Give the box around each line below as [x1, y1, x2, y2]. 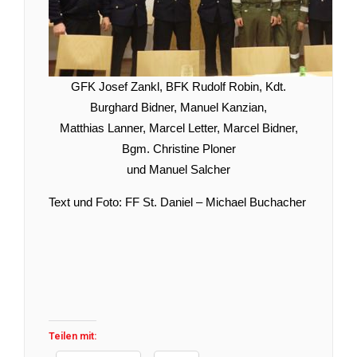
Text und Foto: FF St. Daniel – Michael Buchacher [49, 194, 306, 209]
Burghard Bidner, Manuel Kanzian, [90, 100, 267, 114]
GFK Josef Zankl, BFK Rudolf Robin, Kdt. [71, 79, 286, 93]
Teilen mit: [49, 330, 96, 342]
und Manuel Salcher [127, 162, 230, 176]
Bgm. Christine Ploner [121, 141, 236, 155]
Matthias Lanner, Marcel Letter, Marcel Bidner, [59, 120, 298, 135]
